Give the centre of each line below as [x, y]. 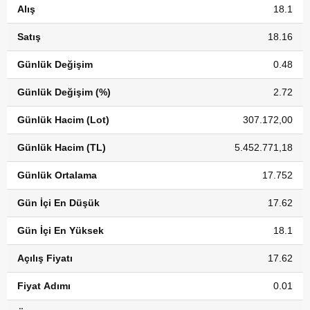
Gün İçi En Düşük [58, 203]
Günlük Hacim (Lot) [63, 120]
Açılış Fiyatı [45, 258]
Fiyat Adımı [44, 286]
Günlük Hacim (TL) [62, 147]
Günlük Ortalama [57, 175]
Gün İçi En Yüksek [61, 230]
